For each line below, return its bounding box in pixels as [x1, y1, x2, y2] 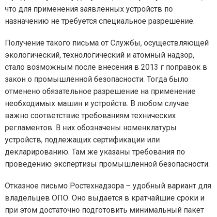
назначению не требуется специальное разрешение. [5, 16, 195, 26]
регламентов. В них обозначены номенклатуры [5, 123, 177, 132]
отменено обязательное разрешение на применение [5, 87, 196, 96]
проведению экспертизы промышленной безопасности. [5, 159, 210, 169]
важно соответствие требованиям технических [5, 111, 176, 120]
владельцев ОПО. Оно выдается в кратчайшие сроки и [5, 193, 204, 202]
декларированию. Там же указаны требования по [5, 147, 185, 156]
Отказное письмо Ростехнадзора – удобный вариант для [5, 181, 211, 190]
